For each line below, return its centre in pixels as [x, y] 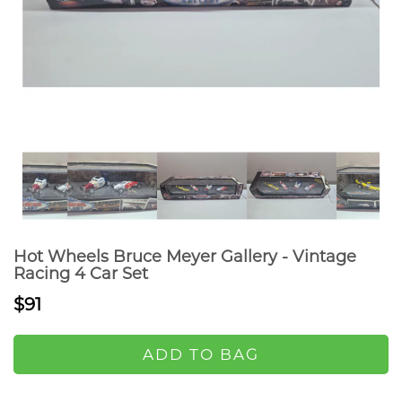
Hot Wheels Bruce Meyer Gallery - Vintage [185, 257]
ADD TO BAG [201, 354]
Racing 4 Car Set [81, 274]
